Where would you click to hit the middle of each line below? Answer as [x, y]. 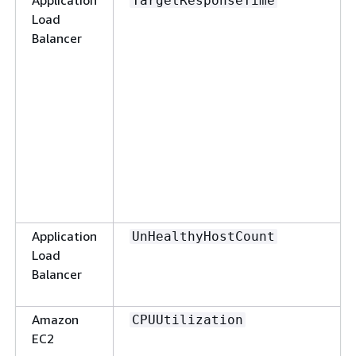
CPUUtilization [188, 320]
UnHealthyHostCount [203, 236]
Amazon [55, 319]
